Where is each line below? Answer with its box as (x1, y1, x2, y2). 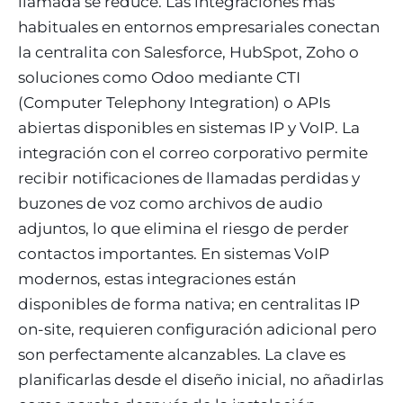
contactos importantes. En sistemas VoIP (18, 244, 329, 263)
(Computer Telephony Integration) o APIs (18, 93, 330, 112)
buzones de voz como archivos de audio (18, 193, 323, 212)
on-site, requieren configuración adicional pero (18, 319, 377, 338)
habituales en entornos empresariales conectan (18, 17, 380, 36)
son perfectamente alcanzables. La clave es (18, 345, 345, 363)
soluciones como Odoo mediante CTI (18, 67, 300, 86)
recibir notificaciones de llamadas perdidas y (18, 168, 360, 187)
